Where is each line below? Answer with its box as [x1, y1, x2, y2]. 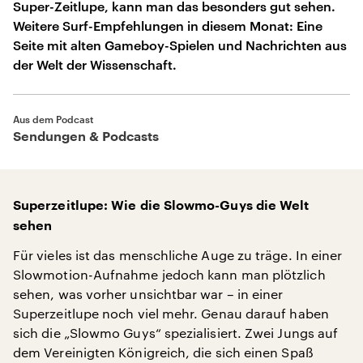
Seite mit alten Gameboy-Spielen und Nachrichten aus [13, 37, 347, 53]
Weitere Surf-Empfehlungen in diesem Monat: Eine [13, 18, 322, 33]
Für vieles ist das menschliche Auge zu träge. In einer [13, 247, 343, 263]
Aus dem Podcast [13, 113, 93, 125]
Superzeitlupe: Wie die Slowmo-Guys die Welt [13, 199, 310, 212]
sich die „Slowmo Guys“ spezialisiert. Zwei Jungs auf [13, 325, 339, 340]
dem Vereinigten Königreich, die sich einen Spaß [13, 344, 314, 360]
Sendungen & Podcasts [13, 130, 159, 143]
